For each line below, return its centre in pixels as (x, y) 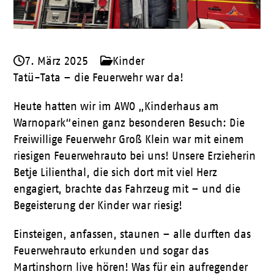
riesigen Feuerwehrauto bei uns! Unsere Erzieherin (135, 156)
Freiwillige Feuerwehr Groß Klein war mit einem (129, 139)
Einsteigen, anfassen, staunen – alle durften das (132, 234)
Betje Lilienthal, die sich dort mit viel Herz (116, 172)
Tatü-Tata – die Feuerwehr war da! (99, 78)
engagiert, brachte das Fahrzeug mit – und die (127, 189)
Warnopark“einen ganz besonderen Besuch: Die (129, 123)
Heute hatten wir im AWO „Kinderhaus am (117, 106)
